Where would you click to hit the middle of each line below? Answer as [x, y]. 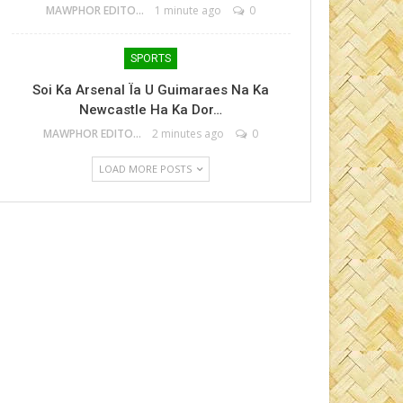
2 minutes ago [188, 134]
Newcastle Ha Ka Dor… [151, 110]
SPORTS [151, 58]
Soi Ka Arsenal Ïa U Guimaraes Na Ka [151, 90]
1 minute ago [188, 10]
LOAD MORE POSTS [147, 169]
